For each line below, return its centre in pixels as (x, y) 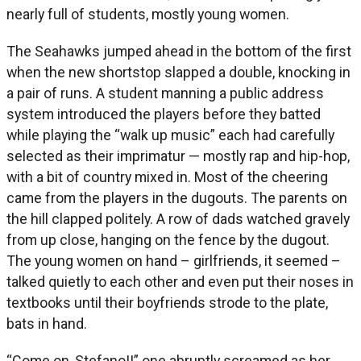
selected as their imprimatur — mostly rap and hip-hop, (178, 156)
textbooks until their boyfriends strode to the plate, (167, 303)
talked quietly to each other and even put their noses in (180, 282)
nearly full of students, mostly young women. (148, 15)
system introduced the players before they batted (164, 114)
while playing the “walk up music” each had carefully (170, 135)
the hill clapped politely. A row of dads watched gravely (178, 219)
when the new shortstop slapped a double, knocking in (178, 73)
